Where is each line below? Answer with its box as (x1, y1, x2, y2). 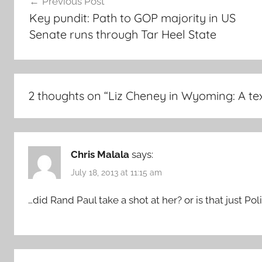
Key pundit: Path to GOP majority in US (29, 10, 236, 25)
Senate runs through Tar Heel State (29, 26, 216, 42)
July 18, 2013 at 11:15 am (71, 168, 162, 178)
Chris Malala (71, 149, 129, 160)
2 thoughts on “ (28, 88, 108, 103)
